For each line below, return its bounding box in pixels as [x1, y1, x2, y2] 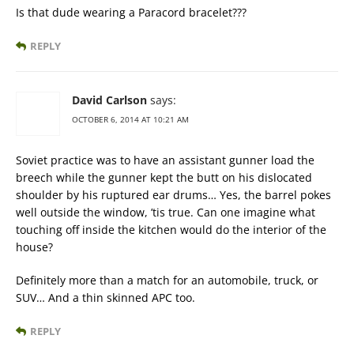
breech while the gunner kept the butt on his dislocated [16, 169, 312, 185]
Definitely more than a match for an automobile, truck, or [16, 272, 318, 288]
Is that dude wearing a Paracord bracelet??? [16, 4, 247, 20]
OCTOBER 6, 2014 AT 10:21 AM [72, 113, 189, 125]
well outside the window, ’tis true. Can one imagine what [16, 204, 315, 220]
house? [16, 239, 53, 254]
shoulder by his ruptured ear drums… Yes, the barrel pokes [16, 186, 331, 202]
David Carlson [72, 92, 147, 107]
